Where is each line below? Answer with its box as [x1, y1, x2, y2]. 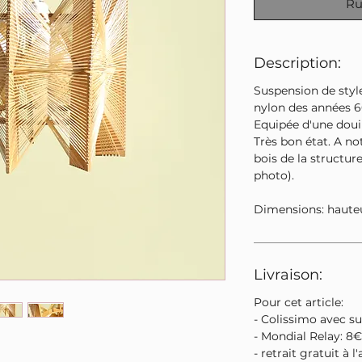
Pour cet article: [254, 295, 343, 309]
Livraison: [254, 266, 322, 284]
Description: [254, 54, 341, 72]
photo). [254, 168, 294, 183]
